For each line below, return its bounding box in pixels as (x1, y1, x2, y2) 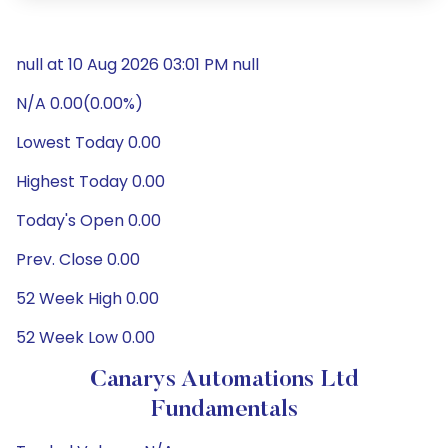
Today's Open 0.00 (16, 209, 161, 232)
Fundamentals (150, 398, 298, 422)
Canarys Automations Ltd (89, 368, 359, 392)
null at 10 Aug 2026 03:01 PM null (16, 53, 259, 76)
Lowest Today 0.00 (16, 131, 161, 154)
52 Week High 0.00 (16, 287, 159, 310)
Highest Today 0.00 (16, 170, 165, 193)
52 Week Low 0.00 (16, 326, 155, 349)
